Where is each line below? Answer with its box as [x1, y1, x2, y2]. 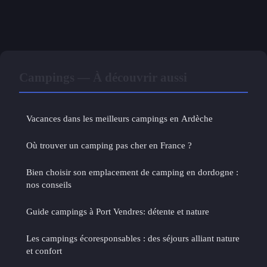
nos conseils [26, 179, 72, 190]
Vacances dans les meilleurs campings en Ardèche [26, 113, 213, 124]
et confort [26, 246, 62, 256]
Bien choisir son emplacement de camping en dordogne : [26, 167, 238, 178]
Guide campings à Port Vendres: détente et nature [26, 206, 209, 217]
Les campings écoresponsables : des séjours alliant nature [26, 233, 240, 244]
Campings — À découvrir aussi [19, 70, 187, 85]
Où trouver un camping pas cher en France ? [26, 140, 192, 151]
